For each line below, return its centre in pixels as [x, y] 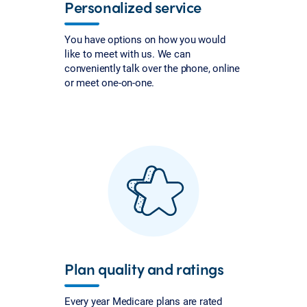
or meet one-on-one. [110, 83]
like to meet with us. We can [127, 54]
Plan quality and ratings [144, 269]
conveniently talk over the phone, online [152, 68]
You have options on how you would [145, 39]
